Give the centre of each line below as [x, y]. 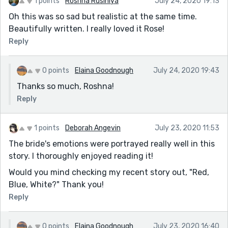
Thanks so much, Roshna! [65, 86]
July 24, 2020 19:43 [186, 70]
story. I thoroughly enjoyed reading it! [81, 156]
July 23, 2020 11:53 [187, 128]
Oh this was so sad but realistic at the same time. [103, 16]
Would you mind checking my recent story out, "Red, [109, 172]
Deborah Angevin [93, 128]
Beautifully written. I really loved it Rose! [87, 28]
